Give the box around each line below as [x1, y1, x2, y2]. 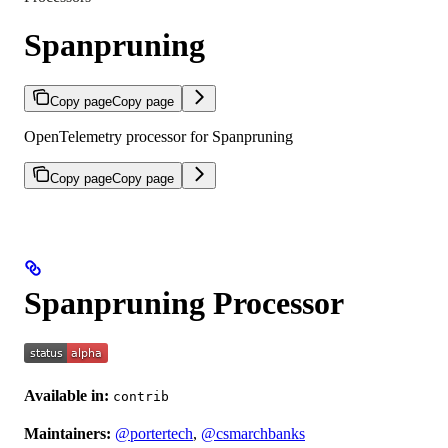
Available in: [24, 387, 109, 405]
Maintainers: [24, 425, 111, 443]
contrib [113, 389, 169, 405]
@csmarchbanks [201, 425, 305, 443]
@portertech [115, 425, 193, 443]
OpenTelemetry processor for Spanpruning [24, 128, 293, 146]
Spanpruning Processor [24, 284, 344, 321]
